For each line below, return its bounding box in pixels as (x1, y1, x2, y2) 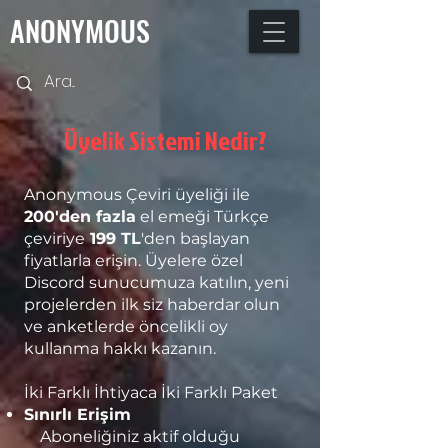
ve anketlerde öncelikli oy (24, 317, 228, 336)
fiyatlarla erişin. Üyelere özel (24, 251, 243, 270)
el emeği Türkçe (136, 207, 269, 226)
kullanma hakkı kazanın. (24, 339, 216, 358)
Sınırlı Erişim (24, 405, 131, 424)
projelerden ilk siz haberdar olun (24, 295, 280, 314)
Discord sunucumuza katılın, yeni (24, 273, 289, 292)
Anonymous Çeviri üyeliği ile (24, 185, 250, 204)
